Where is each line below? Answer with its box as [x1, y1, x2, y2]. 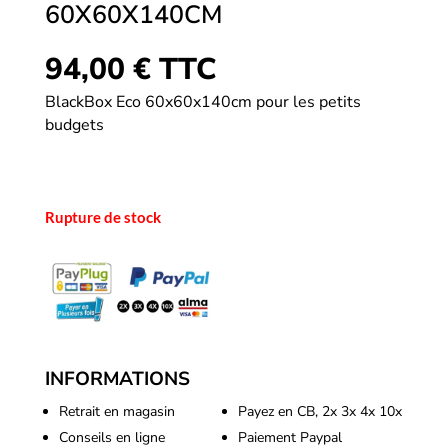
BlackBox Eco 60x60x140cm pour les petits [44, 91, 361, 114]
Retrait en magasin [58, 402, 175, 422]
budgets [44, 114, 104, 137]
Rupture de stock [44, 208, 161, 227]
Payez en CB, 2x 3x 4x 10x [237, 402, 402, 422]
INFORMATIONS [44, 366, 190, 393]
